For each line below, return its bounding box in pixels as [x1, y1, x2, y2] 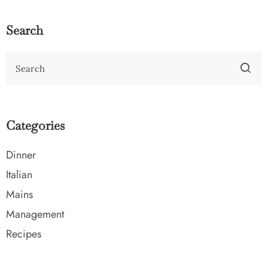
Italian [6, 167, 32, 183]
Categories [6, 117, 65, 134]
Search [6, 22, 43, 39]
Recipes [6, 226, 41, 242]
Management [6, 206, 64, 223]
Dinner [6, 147, 36, 163]
